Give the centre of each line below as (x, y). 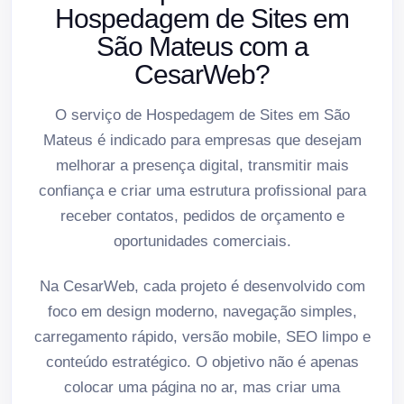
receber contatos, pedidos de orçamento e (202, 216)
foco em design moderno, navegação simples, (202, 311)
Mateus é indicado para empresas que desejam (202, 140)
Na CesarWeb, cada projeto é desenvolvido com (202, 286)
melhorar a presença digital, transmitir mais (202, 165)
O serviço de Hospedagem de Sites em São (202, 115)
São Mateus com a (202, 46)
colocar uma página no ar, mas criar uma (202, 387)
